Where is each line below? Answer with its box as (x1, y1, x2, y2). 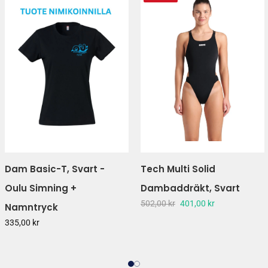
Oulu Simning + (4, 181, 77, 194)
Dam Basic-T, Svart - (4, 162, 105, 175)
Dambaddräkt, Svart (140, 181, 240, 194)
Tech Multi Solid (140, 162, 215, 175)
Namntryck (4, 200, 58, 214)
